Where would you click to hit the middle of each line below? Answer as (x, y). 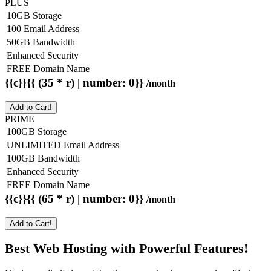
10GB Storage (34, 16)
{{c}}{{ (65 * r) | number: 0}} (76, 199)
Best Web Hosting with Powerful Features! (126, 249)
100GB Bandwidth (43, 158)
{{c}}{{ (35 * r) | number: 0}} (76, 83)
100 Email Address (43, 29)
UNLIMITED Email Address (63, 145)
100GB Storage (37, 132)
